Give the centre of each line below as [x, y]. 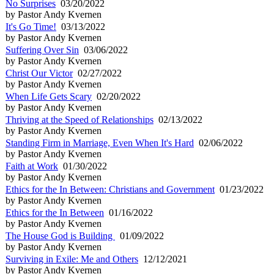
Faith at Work [32, 166]
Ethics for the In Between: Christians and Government [110, 189]
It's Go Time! [31, 26]
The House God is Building [60, 235]
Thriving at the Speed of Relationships [80, 119]
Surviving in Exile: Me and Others [72, 259]
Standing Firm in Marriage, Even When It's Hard [100, 143]
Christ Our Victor [39, 73]
